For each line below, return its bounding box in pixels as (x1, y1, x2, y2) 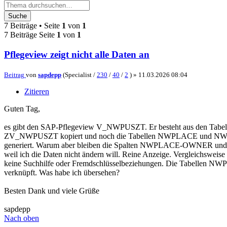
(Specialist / (61, 70, 97, 79)
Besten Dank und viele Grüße (4, 186, 99, 195)
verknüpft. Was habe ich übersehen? (4, 168, 120, 177)
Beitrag (4, 70, 24, 79)
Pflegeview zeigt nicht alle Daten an (4, 49, 149, 60)
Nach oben (4, 213, 39, 222)
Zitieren (24, 87, 49, 96)
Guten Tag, (4, 104, 40, 113)
